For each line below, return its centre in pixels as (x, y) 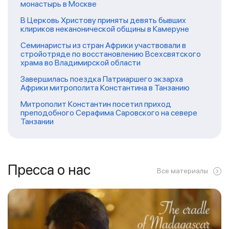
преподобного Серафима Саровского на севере (109, 112)
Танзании (37, 121)
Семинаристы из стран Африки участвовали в (103, 45)
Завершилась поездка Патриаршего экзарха (102, 79)
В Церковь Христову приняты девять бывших (103, 20)
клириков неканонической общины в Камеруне (105, 29)
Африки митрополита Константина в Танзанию (105, 87)
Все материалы (182, 170)
